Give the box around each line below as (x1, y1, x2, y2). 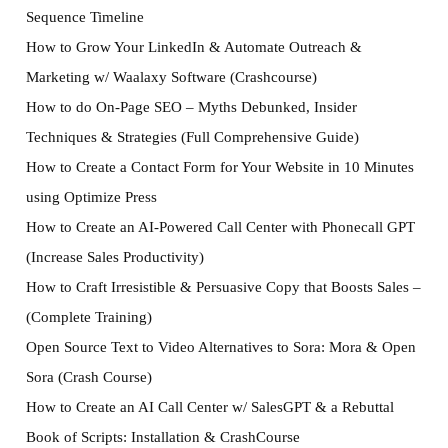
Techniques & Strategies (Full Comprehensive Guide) (25, 128, 359, 146)
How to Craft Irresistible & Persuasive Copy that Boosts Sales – (25, 278, 421, 296)
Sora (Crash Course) (25, 368, 152, 386)
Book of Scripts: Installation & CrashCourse (25, 428, 300, 446)
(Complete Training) (25, 308, 152, 326)
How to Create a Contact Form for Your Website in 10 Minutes (25, 158, 414, 176)
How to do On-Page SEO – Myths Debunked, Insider (25, 98, 357, 116)
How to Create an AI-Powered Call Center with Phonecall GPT (25, 218, 415, 236)
